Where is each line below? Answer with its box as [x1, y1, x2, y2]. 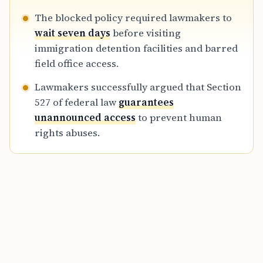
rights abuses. [35, 126, 100, 140]
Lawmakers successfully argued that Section [35, 80, 241, 95]
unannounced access [35, 110, 136, 125]
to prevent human [136, 110, 222, 125]
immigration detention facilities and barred [35, 41, 238, 56]
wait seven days [35, 26, 110, 41]
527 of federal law [35, 95, 119, 110]
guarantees [119, 95, 174, 110]
